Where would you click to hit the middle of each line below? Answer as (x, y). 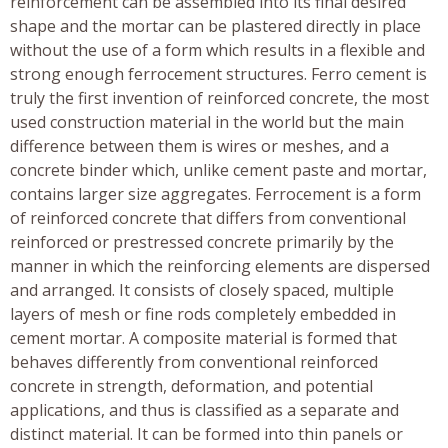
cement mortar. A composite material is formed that (203, 337)
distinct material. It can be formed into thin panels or (206, 433)
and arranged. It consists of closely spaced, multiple (202, 289)
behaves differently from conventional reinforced (194, 361)
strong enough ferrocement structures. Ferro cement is (218, 73)
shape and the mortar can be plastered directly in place (215, 25)
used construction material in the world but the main (207, 121)
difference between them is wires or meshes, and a (199, 145)
